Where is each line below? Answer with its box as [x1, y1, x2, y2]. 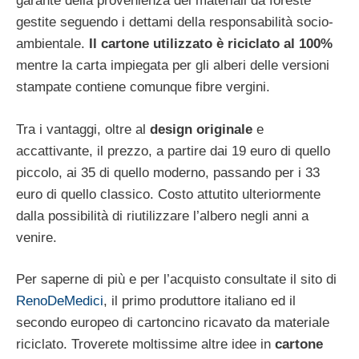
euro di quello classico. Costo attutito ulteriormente [16, 186, 321, 202]
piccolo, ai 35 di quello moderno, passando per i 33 [16, 164, 320, 180]
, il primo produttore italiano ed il [103, 293, 296, 309]
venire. [16, 229, 57, 245]
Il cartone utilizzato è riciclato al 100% [89, 36, 333, 52]
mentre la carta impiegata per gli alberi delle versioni [16, 58, 329, 74]
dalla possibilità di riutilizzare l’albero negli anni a [16, 208, 309, 224]
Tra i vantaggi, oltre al [16, 121, 150, 137]
